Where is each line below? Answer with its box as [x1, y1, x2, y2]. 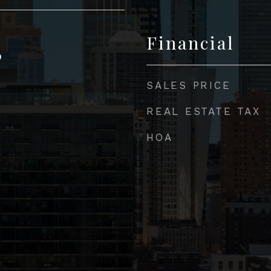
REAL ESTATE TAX [146, 105, 261, 117]
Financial [146, 30, 235, 54]
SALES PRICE [146, 79, 231, 91]
